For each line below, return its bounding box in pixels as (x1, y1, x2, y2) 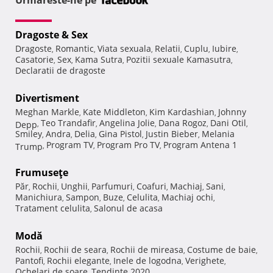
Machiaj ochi (161, 191, 213, 204)
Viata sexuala (97, 43, 151, 55)
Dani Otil (210, 117, 246, 129)
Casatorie (15, 54, 54, 66)
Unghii (61, 180, 88, 193)
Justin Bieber (146, 128, 198, 140)
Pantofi (15, 255, 43, 267)
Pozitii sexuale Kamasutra (126, 54, 231, 66)
